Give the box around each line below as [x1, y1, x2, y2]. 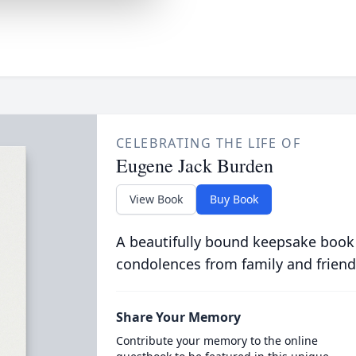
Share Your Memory [115, 308, 241, 326]
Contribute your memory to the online [115, 333, 318, 348]
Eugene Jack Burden [115, 153, 273, 178]
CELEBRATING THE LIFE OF [115, 134, 301, 152]
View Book [129, 192, 183, 207]
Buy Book [209, 192, 258, 207]
